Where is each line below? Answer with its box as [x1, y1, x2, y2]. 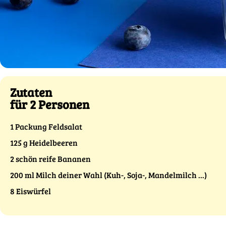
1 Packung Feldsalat [10, 121, 82, 132]
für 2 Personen [10, 96, 89, 112]
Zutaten [10, 84, 52, 100]
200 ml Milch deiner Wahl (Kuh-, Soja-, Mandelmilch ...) [10, 169, 207, 180]
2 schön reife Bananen [10, 153, 91, 164]
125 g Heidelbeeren [10, 137, 78, 148]
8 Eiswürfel [10, 186, 51, 196]
